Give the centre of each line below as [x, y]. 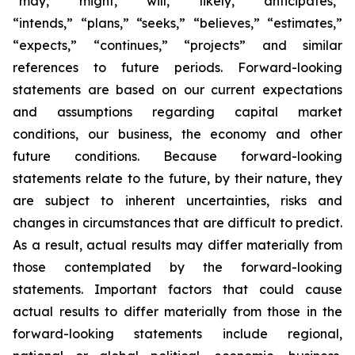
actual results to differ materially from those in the [177, 311]
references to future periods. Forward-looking [177, 67]
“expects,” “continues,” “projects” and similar [177, 45]
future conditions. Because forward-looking [177, 156]
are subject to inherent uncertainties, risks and [177, 200]
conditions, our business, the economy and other [177, 134]
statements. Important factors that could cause [177, 289]
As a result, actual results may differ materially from [177, 245]
